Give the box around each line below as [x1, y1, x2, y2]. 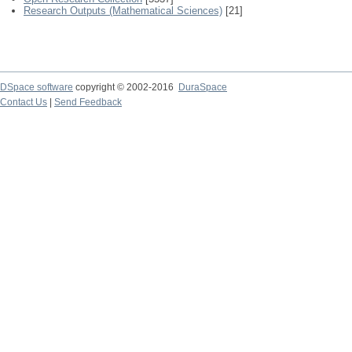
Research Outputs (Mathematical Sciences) [24, 5, 222, 16]
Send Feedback [54, 97, 122, 108]
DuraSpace [178, 82, 227, 93]
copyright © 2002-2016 [73, 82, 178, 93]
